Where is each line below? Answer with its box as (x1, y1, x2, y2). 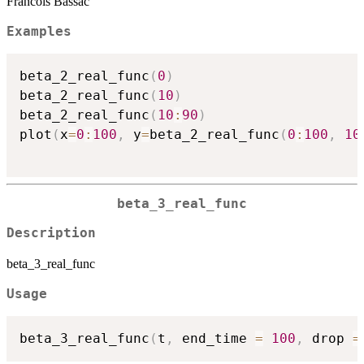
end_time (174, 330, 255, 346)
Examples (6, 24, 71, 40)
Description (6, 226, 96, 241)
